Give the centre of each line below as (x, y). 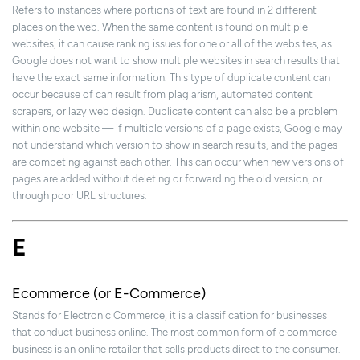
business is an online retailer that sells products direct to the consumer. (176, 350)
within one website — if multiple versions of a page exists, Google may (177, 129)
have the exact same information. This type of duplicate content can (171, 78)
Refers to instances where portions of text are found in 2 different (164, 10)
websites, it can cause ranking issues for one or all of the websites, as (172, 44)
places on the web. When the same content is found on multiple (160, 27)
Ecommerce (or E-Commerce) (109, 294)
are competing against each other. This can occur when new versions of (178, 162)
